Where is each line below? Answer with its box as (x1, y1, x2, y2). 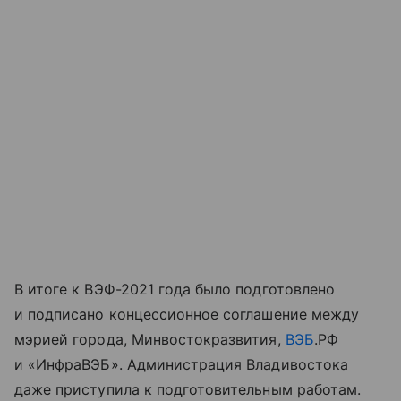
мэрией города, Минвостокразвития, (14, 329, 286, 348)
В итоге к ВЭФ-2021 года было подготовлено (14, 279, 335, 298)
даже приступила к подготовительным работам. (14, 380, 362, 398)
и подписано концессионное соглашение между (14, 304, 360, 323)
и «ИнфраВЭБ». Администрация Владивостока (14, 354, 348, 373)
